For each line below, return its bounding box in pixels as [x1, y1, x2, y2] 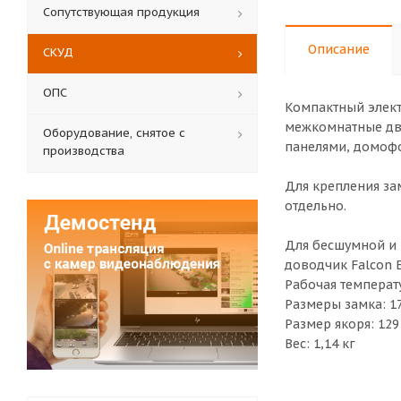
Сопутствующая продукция [43, 4, 200, 20]
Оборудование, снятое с [43, 125, 185, 141]
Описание [308, 41, 370, 57]
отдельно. [285, 198, 346, 214]
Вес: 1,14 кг [285, 336, 355, 352]
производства [43, 143, 124, 158]
